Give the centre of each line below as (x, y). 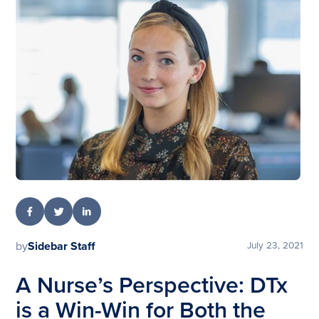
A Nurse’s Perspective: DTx (152, 286)
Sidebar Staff (62, 247)
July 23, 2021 (275, 246)
